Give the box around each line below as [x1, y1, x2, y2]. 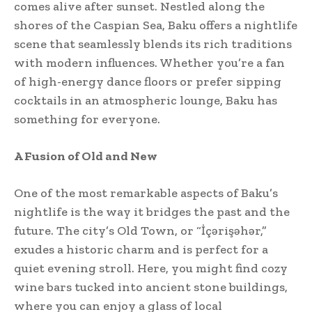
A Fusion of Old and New [14, 148, 157, 164]
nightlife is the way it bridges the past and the [14, 203, 290, 219]
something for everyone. [14, 111, 160, 127]
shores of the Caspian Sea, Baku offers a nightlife [14, 17, 297, 33]
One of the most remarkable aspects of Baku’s [14, 185, 278, 201]
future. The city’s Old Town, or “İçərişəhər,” [14, 222, 267, 238]
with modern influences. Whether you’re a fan [14, 54, 285, 70]
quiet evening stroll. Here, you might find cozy [14, 260, 288, 276]
